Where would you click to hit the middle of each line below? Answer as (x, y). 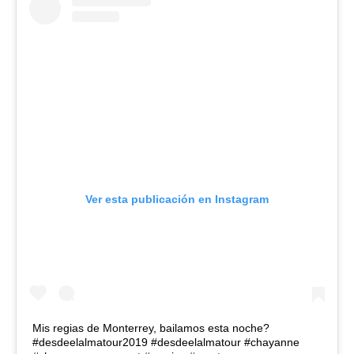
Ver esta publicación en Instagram (177, 199)
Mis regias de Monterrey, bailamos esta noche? (151, 328)
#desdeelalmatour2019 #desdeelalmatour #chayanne (166, 342)
